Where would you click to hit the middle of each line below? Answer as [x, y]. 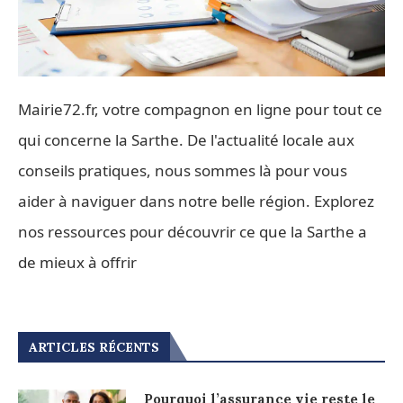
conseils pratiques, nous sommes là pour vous [183, 170]
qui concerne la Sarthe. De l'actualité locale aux [186, 139]
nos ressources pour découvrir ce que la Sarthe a [193, 231]
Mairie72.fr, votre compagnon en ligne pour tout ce [200, 109]
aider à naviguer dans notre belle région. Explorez [196, 201]
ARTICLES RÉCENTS [94, 347]
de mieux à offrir [77, 262]
